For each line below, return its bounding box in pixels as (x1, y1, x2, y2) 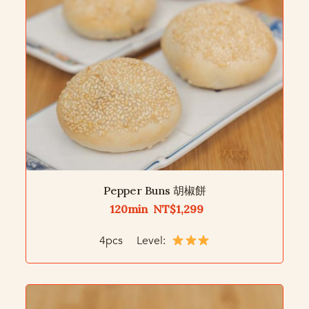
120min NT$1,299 (109, 202, 203, 217)
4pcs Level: (99, 233, 169, 249)
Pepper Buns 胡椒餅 (103, 183, 206, 198)
